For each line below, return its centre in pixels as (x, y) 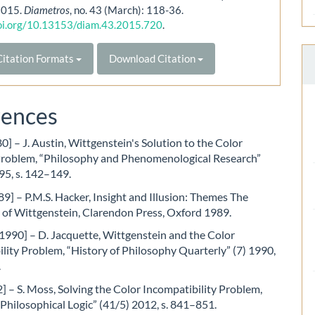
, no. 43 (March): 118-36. (127, 9)
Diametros (47, 9)
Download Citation (154, 58)
